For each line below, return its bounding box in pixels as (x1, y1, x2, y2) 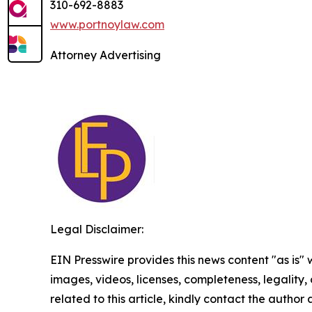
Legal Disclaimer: (50, 221, 143, 236)
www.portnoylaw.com (50, 17, 164, 31)
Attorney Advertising (50, 47, 161, 62)
